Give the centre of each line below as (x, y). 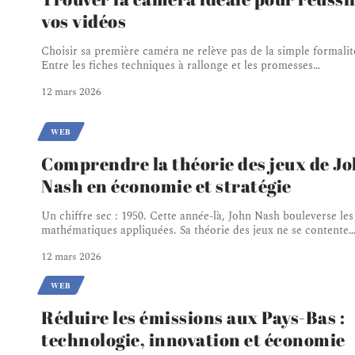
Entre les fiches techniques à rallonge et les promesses (177, 65)
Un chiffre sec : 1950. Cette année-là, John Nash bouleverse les (197, 216)
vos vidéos (84, 21)
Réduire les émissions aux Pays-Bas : (193, 317)
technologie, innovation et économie (193, 339)
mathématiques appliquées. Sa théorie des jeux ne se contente (195, 230)
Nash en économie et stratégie (166, 185)
